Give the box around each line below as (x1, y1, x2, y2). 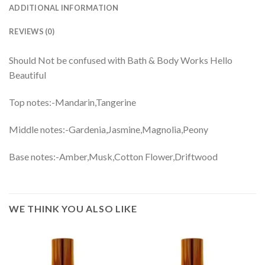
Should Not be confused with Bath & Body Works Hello (9, 54, 232, 66)
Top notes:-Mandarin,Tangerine (9, 96, 136, 108)
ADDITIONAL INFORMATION (9, 3, 119, 13)
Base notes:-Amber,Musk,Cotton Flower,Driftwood (9, 150, 218, 162)
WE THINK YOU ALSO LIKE (9, 203, 137, 215)
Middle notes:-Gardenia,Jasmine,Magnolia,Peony (9, 123, 208, 135)
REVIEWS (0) (9, 27, 54, 37)
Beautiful (9, 69, 46, 81)
